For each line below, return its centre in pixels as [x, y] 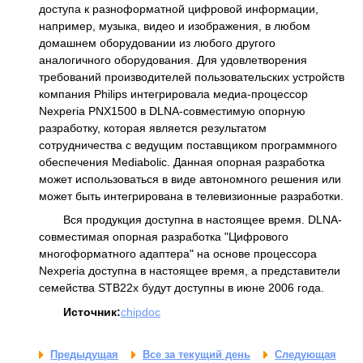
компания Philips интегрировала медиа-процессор [173, 94]
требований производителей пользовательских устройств [192, 77]
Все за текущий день [196, 354]
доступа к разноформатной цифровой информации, [179, 9]
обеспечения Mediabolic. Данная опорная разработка [182, 162]
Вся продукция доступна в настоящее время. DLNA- [203, 220]
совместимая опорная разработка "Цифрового [164, 237]
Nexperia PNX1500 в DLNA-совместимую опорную [172, 111]
